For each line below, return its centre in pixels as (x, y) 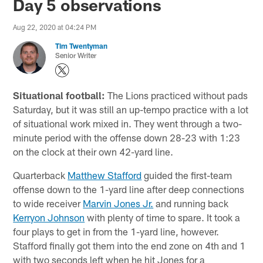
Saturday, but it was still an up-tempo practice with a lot (131, 109)
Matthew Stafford (105, 175)
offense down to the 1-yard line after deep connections (129, 189)
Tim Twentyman (82, 45)
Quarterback (41, 175)
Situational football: (59, 95)
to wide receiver (48, 203)
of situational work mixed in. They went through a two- (128, 123)
